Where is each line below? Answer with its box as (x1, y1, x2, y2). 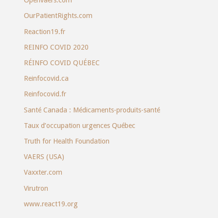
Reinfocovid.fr (23, 90, 66, 98)
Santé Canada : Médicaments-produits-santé (23, 106, 160, 114)
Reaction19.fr (23, 27, 65, 36)
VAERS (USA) (23, 153, 64, 161)
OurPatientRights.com (23, 12, 92, 20)
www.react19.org (23, 200, 78, 208)
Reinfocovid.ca (23, 74, 69, 83)
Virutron (23, 184, 48, 192)
